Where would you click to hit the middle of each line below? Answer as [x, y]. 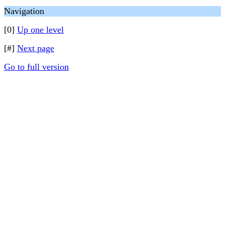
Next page [36, 48]
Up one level [40, 30]
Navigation [24, 11]
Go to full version [36, 67]
